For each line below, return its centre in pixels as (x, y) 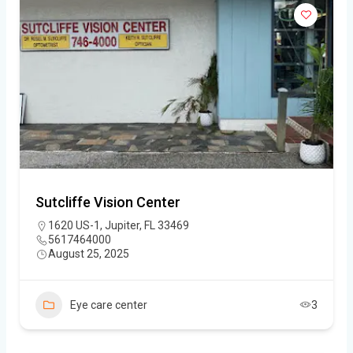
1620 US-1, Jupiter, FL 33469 (119, 225)
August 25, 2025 (89, 253)
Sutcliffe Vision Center (108, 202)
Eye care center (109, 305)
